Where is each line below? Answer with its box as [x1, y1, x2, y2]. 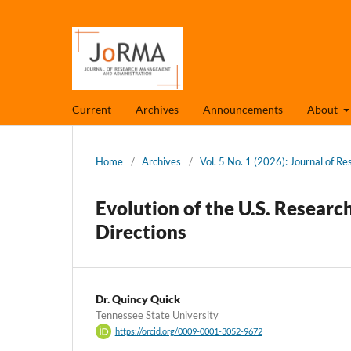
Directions [96, 219, 186, 243]
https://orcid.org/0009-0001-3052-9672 [114, 327, 262, 337]
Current [72, 102, 111, 116]
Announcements [203, 102, 283, 116]
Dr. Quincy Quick [96, 291, 180, 306]
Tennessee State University [96, 308, 219, 321]
